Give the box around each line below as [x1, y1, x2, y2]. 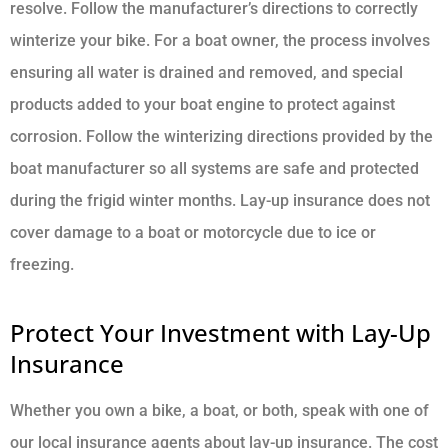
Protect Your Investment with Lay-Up [10, 316, 431, 350]
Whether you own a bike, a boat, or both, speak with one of [10, 401, 429, 421]
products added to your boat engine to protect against [10, 95, 395, 115]
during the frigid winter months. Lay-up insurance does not [10, 191, 430, 211]
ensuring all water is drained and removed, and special [10, 63, 403, 83]
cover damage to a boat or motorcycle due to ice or [10, 223, 376, 243]
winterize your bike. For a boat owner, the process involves [10, 31, 430, 51]
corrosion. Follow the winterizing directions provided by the [10, 127, 433, 147]
